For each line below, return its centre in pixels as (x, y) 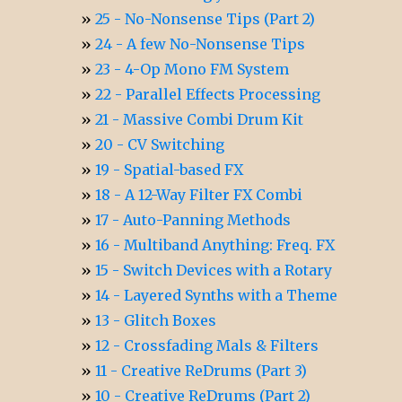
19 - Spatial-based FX (170, 169)
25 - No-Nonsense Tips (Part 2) (205, 18)
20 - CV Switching (160, 144)
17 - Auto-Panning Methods (193, 219)
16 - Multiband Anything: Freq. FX (215, 245)
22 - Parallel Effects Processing (208, 94)
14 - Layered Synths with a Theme (217, 295)
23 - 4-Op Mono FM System (192, 69)
